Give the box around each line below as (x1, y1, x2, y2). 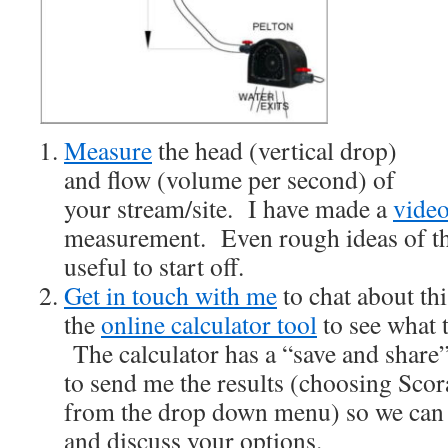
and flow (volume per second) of (64, 162, 395, 196)
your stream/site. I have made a (64, 191, 393, 225)
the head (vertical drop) (152, 133, 397, 167)
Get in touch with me (64, 278, 277, 312)
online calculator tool (101, 307, 317, 341)
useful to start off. (64, 249, 244, 283)
